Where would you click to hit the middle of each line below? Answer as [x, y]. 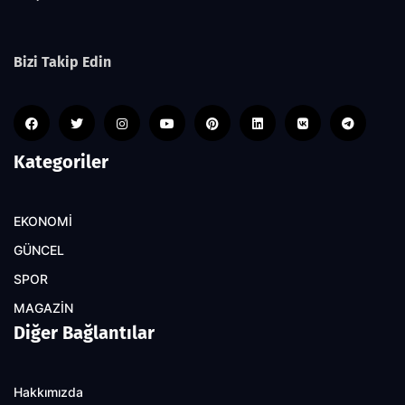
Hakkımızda [48, 392]
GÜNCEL [39, 250]
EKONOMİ [43, 221]
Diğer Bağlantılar [84, 332]
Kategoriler [61, 161]
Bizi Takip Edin [62, 61]
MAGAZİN [43, 308]
